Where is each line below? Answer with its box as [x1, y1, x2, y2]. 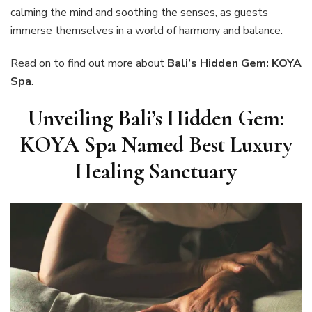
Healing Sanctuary [75, 157, 237, 185]
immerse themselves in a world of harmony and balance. [10, 22, 283, 38]
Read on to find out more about [10, 55, 167, 71]
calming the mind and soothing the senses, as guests [10, 4, 268, 20]
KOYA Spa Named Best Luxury [19, 130, 292, 158]
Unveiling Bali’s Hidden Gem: [28, 104, 284, 132]
